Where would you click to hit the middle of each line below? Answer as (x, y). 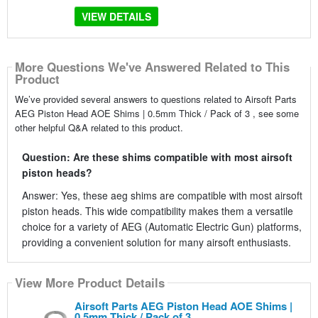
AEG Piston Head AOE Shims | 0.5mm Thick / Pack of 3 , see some (157, 113)
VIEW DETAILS (116, 17)
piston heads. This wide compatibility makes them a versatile (157, 210)
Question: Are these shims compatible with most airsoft (157, 157)
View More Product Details (89, 283)
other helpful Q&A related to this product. (99, 127)
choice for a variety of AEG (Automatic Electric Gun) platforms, (161, 226)
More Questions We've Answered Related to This (152, 67)
